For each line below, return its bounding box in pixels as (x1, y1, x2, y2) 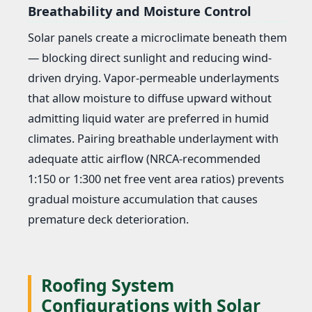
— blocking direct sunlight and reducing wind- (28, 50, 272, 66)
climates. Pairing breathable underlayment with (28, 131, 279, 147)
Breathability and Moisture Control (28, 2, 251, 20)
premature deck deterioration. (28, 212, 189, 228)
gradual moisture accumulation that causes (28, 192, 258, 208)
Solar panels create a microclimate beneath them (28, 30, 287, 46)
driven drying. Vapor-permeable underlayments (28, 70, 279, 86)
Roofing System (41, 272, 174, 297)
